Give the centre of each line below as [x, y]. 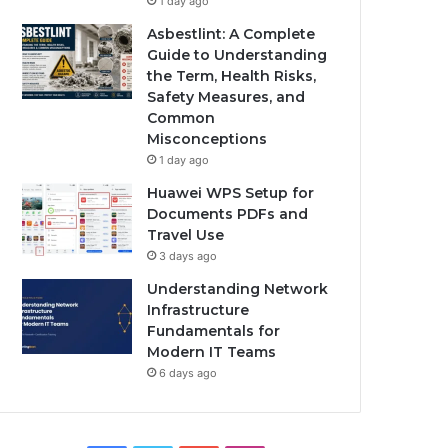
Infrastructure [198, 310]
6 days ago [188, 373]
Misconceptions [207, 139]
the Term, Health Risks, [232, 76]
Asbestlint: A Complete [231, 34]
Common [181, 118]
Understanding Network [238, 289]
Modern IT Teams [212, 352]
